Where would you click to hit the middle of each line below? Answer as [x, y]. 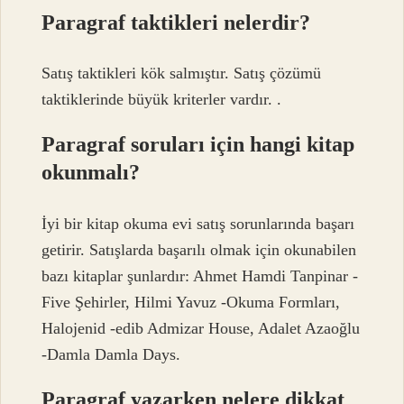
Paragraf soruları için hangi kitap [198, 145]
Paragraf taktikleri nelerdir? [176, 22]
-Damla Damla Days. [111, 354]
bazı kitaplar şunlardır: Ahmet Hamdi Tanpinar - [200, 275]
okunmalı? [91, 173]
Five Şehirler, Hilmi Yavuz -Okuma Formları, [191, 302]
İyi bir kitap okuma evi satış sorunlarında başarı [198, 223]
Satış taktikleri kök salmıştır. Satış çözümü [182, 73]
